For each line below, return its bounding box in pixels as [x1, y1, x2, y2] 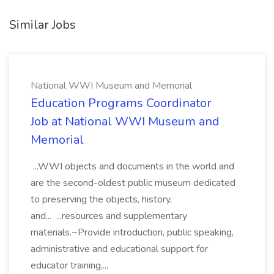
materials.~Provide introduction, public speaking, [31, 226, 234, 239]
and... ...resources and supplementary [31, 209, 187, 223]
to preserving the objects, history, [31, 193, 172, 206]
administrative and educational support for [31, 242, 208, 256]
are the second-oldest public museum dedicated [31, 176, 235, 190]
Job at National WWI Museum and [31, 113, 220, 130]
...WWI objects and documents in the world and [31, 160, 234, 173]
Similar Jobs [9, 17, 76, 33]
